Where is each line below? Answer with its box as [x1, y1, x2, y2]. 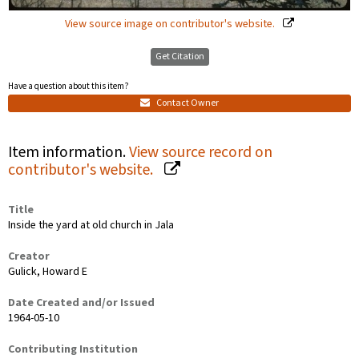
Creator [8, 248, 50, 265]
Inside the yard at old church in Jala [8, 217, 174, 234]
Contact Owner [155, 96, 219, 111]
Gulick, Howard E [8, 264, 87, 280]
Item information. [8, 141, 129, 164]
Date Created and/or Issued [8, 295, 155, 312]
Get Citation [155, 49, 204, 63]
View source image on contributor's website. [65, 15, 277, 32]
